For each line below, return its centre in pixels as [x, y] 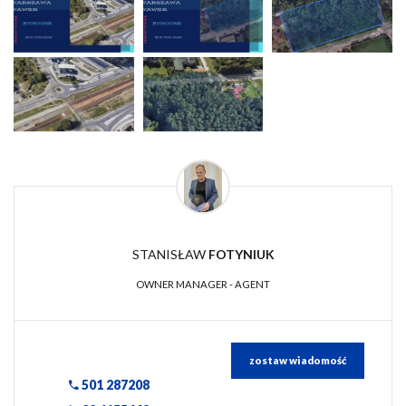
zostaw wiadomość [297, 361]
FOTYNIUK [241, 254]
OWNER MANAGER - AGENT [203, 285]
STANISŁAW [170, 254]
